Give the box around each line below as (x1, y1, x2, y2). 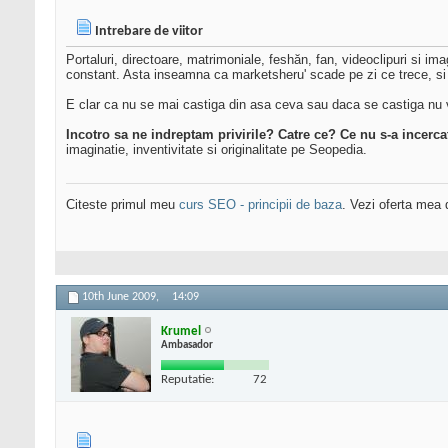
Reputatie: (161, 372, 214, 386)
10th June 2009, (82, 291, 162, 304)
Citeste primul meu (66, 197, 179, 213)
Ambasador (161, 339, 213, 351)
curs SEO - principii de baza (179, 197, 342, 213)
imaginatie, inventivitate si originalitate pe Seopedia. (66, 142, 367, 158)
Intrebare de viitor (95, 24, 203, 40)
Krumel (161, 324, 201, 338)
